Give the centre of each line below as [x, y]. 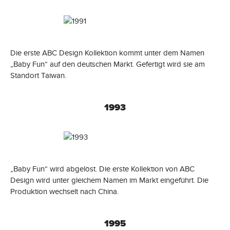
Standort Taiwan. [38, 75]
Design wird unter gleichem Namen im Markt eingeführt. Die [109, 180]
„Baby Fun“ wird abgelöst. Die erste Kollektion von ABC [102, 169]
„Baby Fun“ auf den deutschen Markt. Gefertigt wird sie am [108, 64]
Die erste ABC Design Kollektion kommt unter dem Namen [107, 53]
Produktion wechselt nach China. [64, 191]
